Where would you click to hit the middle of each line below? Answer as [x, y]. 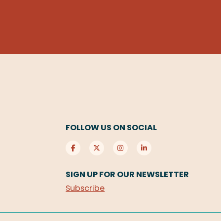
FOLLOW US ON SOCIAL [111, 128]
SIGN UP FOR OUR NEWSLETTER [128, 174]
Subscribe [85, 188]
